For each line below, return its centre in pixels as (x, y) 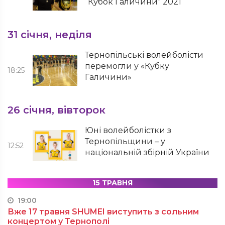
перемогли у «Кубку (127, 66)
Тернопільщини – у (125, 141)
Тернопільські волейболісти (144, 55)
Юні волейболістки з (128, 130)
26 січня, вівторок (57, 110)
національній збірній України (147, 152)
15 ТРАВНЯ (113, 183)
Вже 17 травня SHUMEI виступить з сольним (103, 212)
